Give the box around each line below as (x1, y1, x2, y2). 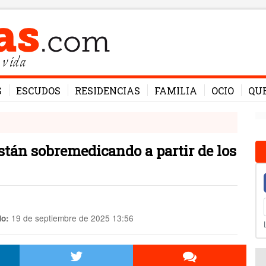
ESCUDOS (16, 84, 61, 97)
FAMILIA (154, 84, 197, 97)
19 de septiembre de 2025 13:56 (9, 212, 134, 224)
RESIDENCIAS (75, 84, 140, 97)
